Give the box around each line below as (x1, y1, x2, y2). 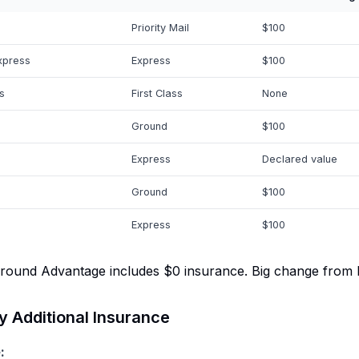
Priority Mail (131, 22, 189, 34)
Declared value (262, 153, 337, 165)
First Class (131, 87, 183, 99)
